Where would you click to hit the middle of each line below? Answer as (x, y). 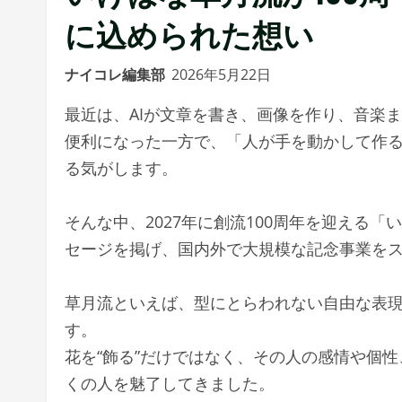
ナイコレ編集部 (115, 74)
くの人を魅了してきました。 (170, 383)
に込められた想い (189, 32)
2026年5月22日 (223, 74)
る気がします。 (121, 167)
